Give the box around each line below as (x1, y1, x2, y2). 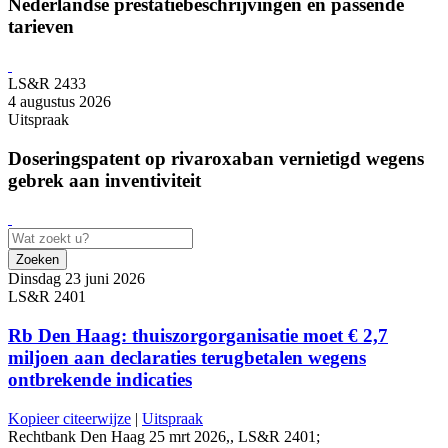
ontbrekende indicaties (8, 369, 192, 391)
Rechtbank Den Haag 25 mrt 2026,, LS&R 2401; (8, 427, 320, 445)
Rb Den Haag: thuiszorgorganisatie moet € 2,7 (8, 325, 388, 347)
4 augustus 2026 (8, 92, 111, 110)
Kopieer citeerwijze (8, 409, 131, 427)
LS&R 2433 (8, 74, 86, 92)
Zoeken (16, 252, 59, 268)
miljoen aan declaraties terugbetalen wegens (8, 347, 366, 369)
